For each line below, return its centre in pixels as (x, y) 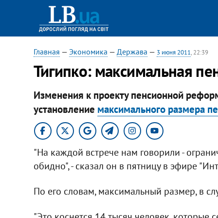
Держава (132, 52)
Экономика (88, 52)
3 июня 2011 (173, 52)
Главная (46, 52)
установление (65, 109)
